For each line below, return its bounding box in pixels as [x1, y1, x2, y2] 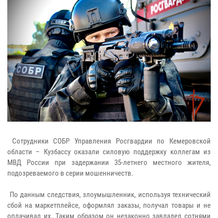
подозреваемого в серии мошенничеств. [7, 169, 133, 178]
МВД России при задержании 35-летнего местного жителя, [7, 158, 211, 167]
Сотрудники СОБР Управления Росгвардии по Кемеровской [7, 137, 211, 146]
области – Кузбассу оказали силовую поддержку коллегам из [7, 147, 211, 157]
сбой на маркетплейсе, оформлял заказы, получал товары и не [7, 201, 211, 210]
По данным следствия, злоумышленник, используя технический [7, 190, 211, 200]
